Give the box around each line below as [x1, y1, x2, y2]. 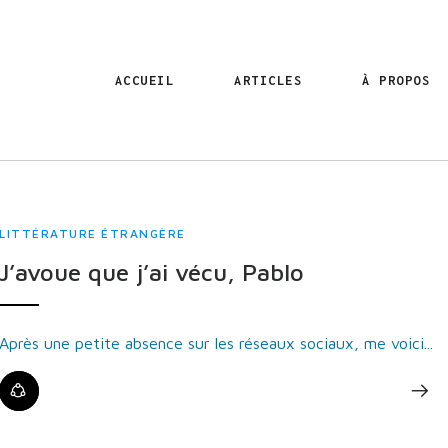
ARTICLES [234, 72, 302, 88]
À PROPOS [362, 72, 430, 88]
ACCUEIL [114, 72, 174, 88]
